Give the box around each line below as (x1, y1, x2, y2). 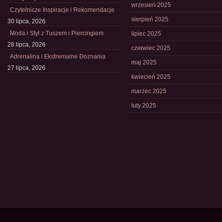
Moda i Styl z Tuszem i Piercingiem (10, 30, 104, 37)
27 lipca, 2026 (7, 64, 46, 71)
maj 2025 (131, 59, 157, 66)
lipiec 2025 (131, 30, 161, 37)
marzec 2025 (131, 88, 166, 95)
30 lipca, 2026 (7, 18, 46, 25)
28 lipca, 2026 (7, 41, 46, 48)
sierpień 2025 (131, 16, 168, 23)
